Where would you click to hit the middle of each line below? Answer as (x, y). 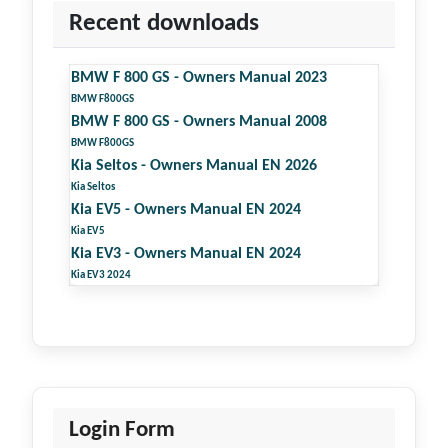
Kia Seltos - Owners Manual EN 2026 (194, 165)
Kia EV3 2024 (101, 275)
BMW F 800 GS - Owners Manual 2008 (199, 121)
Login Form (122, 429)
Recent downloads (164, 23)
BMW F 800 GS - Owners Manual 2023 (199, 77)
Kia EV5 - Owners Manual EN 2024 (186, 209)
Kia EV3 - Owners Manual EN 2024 (186, 253)
